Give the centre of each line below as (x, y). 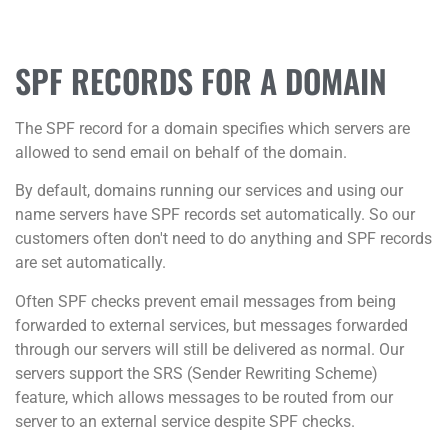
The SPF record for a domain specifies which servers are (212, 128)
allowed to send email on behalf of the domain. (181, 152)
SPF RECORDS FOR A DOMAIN (201, 80)
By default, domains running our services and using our (209, 191)
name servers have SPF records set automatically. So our (215, 215)
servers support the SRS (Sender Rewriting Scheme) (196, 373)
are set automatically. (90, 263)
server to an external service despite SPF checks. (185, 421)
